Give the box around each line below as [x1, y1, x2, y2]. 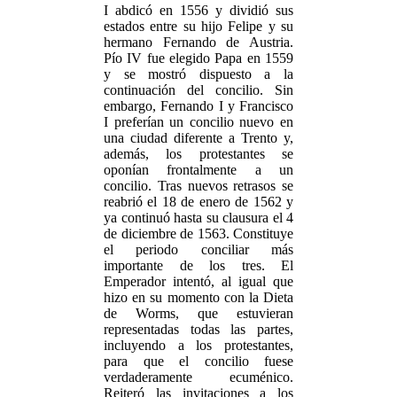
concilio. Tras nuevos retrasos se [104, 178, 293, 193]
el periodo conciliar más [104, 242, 293, 257]
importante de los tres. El [104, 258, 293, 273]
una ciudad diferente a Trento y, [104, 130, 293, 145]
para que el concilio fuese [104, 354, 293, 369]
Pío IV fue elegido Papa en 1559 [104, 51, 293, 66]
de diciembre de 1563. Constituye [104, 226, 293, 241]
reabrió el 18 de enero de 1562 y [104, 194, 293, 209]
